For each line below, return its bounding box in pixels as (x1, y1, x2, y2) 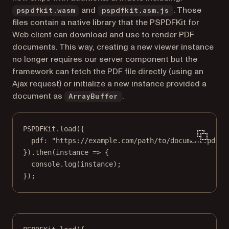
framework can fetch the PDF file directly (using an (12, 66, 203, 78)
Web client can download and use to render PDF (12, 29, 194, 41)
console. (31, 160, 64, 169)
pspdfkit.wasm (16, 7, 76, 15)
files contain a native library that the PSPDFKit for (12, 17, 199, 29)
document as (12, 90, 64, 102)
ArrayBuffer (68, 93, 118, 101)
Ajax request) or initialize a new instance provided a (12, 78, 207, 90)
